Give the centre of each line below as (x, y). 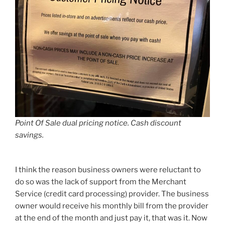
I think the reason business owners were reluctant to (108, 170)
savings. (29, 135)
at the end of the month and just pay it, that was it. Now (111, 218)
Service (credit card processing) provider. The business (112, 194)
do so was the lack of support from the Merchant (101, 182)
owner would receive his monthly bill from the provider (112, 206)
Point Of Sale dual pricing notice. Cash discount (98, 123)
